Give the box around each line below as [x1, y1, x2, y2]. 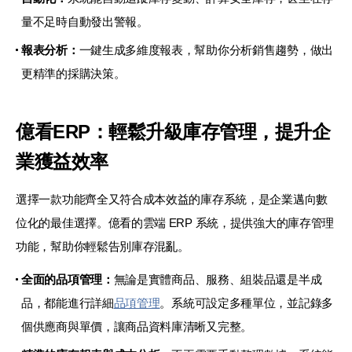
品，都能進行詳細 [21, 295, 114, 310]
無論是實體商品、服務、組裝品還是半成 [113, 272, 322, 286]
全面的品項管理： [21, 272, 114, 286]
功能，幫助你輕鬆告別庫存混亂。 [16, 239, 189, 253]
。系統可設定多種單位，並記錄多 [159, 295, 333, 310]
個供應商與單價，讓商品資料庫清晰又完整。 [21, 319, 252, 333]
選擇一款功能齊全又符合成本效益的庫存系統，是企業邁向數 [16, 192, 328, 206]
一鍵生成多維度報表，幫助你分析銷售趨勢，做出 [79, 42, 333, 57]
